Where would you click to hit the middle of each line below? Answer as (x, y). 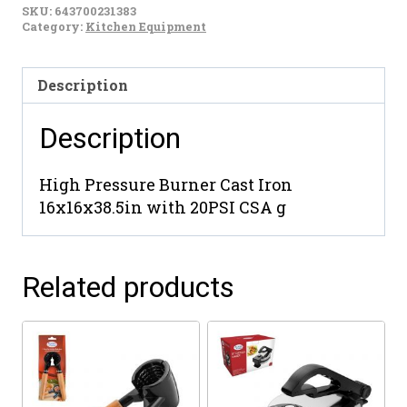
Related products (128, 287)
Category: (54, 26)
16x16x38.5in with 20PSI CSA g (163, 207)
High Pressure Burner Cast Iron (166, 184)
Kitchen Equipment (146, 26)
